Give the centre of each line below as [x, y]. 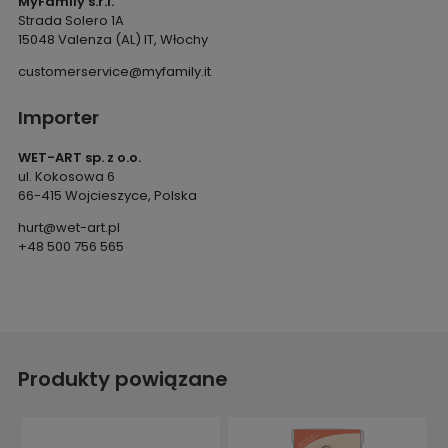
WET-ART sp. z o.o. [79, 158]
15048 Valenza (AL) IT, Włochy [112, 40]
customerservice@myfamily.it [114, 72]
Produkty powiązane [122, 379]
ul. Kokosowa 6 [66, 177]
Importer [58, 118]
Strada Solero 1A [70, 21]
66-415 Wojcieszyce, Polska [107, 196]
